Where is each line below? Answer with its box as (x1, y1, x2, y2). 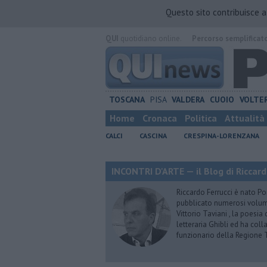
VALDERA (172, 94, 205, 105)
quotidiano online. (119, 33, 181, 44)
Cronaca (142, 112, 177, 124)
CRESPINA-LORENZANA (184, 131, 259, 140)
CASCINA (139, 131, 167, 140)
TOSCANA (108, 94, 145, 105)
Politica (185, 112, 217, 124)
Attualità (225, 112, 265, 124)
